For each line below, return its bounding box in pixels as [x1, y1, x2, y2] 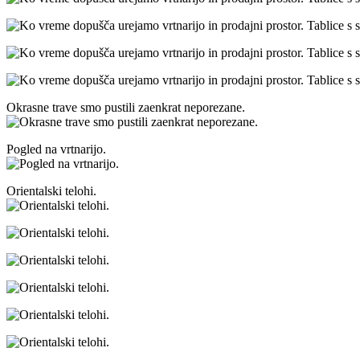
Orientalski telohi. [6, 184, 96, 198]
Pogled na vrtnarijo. [6, 142, 106, 157]
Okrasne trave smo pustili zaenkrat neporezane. [6, 100, 245, 115]
